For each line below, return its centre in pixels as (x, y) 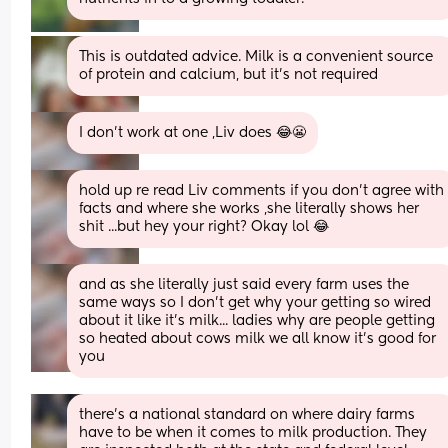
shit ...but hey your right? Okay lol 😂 (204, 226)
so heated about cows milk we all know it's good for (258, 338)
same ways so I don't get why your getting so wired (255, 302)
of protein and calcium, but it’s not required (229, 74)
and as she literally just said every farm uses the (244, 284)
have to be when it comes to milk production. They (253, 432)
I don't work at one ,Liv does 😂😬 (193, 132)
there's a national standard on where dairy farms (247, 414)
